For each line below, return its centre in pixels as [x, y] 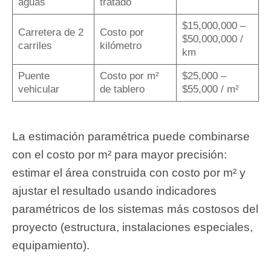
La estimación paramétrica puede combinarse [131, 137]
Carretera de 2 [51, 32]
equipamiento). [51, 246]
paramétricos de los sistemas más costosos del [135, 209]
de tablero [122, 89]
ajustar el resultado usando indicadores [114, 191]
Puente [34, 76]
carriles [35, 45]
